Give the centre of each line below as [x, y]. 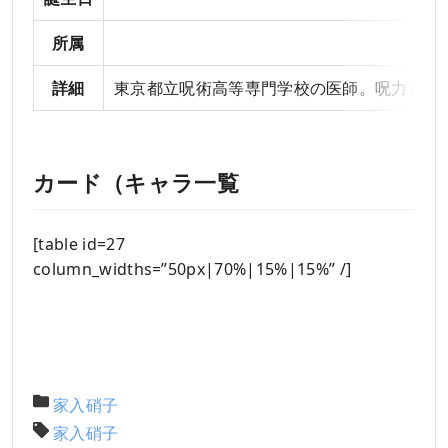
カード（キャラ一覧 [136, 181]
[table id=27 [79, 243]
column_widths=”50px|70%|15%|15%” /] [192, 268]
